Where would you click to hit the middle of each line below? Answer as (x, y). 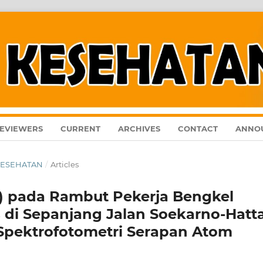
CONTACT (198, 129)
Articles (64, 165)
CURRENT (81, 129)
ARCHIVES (139, 129)
